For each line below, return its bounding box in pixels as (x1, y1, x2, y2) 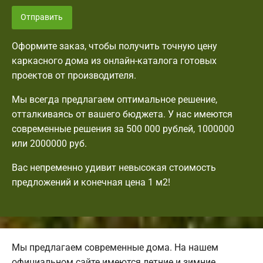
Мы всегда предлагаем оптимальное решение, (12, 94, 217, 106)
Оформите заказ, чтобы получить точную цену (12, 41, 217, 52)
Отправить (21, 12, 63, 22)
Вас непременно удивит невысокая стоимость (12, 162, 216, 174)
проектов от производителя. (12, 70, 136, 82)
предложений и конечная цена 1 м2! (12, 177, 170, 188)
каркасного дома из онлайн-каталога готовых (12, 55, 217, 67)
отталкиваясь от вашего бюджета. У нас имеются (12, 109, 232, 120)
